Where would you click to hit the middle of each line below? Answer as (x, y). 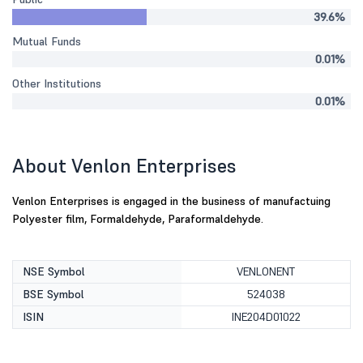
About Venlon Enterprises (124, 166)
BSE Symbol (53, 294)
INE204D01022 (266, 317)
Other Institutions (57, 83)
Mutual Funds (47, 41)
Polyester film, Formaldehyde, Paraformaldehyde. (138, 219)
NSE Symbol (54, 271)
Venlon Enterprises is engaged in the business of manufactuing (171, 201)
